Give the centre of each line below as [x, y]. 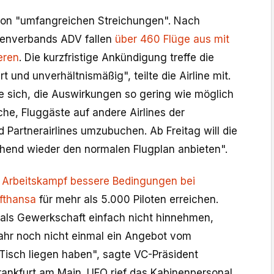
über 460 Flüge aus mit [172, 39]
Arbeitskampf [35, 181]
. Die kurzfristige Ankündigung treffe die [117, 58]
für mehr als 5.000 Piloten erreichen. [127, 200]
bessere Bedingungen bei [133, 181]
